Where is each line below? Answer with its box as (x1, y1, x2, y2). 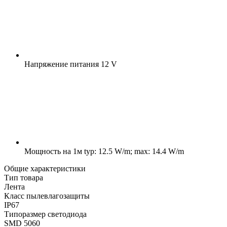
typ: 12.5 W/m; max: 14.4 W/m (82, 146, 184, 156)
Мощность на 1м (24, 146, 82, 156)
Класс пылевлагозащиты (4, 191, 90, 200)
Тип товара (4, 173, 43, 182)
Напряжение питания (24, 59, 99, 68)
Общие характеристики (4, 164, 86, 173)
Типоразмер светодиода (4, 209, 87, 218)
